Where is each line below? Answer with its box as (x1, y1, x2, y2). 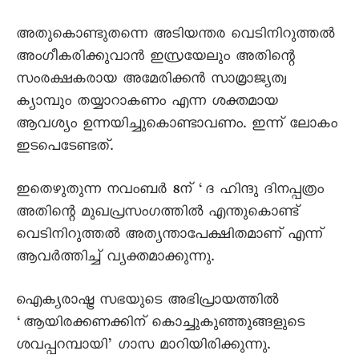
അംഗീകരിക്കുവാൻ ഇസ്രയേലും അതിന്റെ (16, 47, 295, 70)
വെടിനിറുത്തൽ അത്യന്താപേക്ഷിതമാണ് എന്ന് (16, 225, 323, 248)
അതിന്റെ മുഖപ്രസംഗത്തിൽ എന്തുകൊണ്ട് (16, 203, 299, 225)
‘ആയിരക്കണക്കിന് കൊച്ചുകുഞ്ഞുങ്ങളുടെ (16, 313, 305, 336)
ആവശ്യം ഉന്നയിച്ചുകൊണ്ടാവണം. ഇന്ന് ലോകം (16, 115, 337, 137)
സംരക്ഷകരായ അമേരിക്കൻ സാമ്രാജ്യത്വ (16, 70, 286, 92)
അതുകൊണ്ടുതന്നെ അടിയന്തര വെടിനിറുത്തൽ (16, 25, 334, 47)
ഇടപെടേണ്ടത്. (16, 137, 113, 159)
